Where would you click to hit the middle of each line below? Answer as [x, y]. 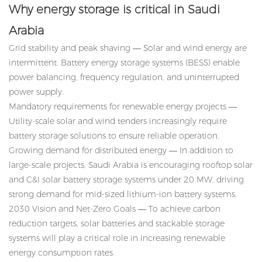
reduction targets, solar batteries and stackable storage [117, 224]
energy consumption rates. [62, 253]
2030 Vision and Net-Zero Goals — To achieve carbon [115, 209]
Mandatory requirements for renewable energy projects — [123, 107]
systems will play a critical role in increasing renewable [117, 238]
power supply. [36, 92]
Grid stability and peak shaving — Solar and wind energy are [128, 48]
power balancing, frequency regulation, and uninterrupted [124, 77]
